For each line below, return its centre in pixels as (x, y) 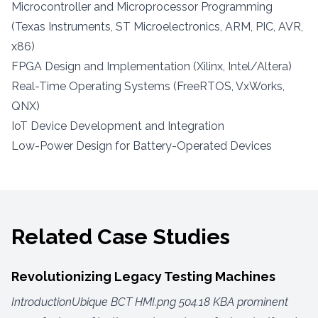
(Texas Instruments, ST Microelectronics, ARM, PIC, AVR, (157, 26)
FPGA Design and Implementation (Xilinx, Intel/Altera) (152, 66)
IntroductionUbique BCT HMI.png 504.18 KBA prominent (150, 302)
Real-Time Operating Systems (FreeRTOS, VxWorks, (148, 86)
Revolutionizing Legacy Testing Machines (143, 276)
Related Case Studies (121, 236)
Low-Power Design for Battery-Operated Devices (142, 146)
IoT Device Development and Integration (118, 126)
